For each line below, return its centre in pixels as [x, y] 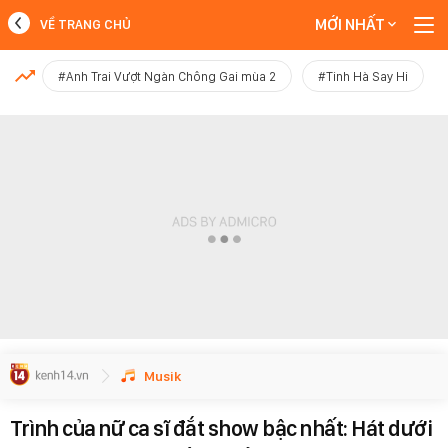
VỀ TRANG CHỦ [85, 24]
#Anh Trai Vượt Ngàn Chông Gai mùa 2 [167, 76]
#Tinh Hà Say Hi [363, 76]
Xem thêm [224, 123]
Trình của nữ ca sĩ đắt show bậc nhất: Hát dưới [221, 428]
